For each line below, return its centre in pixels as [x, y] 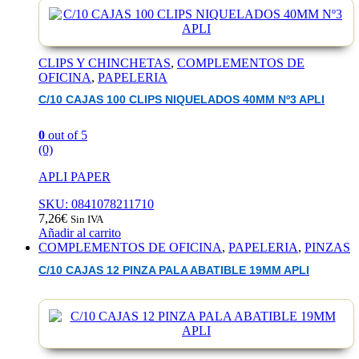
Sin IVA [87, 220]
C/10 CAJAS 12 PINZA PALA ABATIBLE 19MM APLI [174, 270]
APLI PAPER [75, 177]
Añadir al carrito [80, 233]
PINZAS [327, 248]
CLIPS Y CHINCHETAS [105, 63]
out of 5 [66, 135]
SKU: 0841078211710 [96, 204]
